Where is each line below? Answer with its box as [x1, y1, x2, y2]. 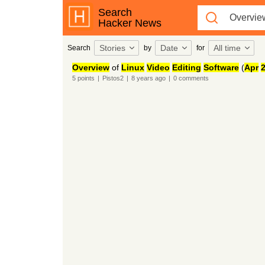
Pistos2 [102, 75, 124, 82]
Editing [172, 63, 201, 72]
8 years [131, 75, 153, 82]
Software [203, 63, 239, 72]
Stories [99, 43, 125, 53]
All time [213, 43, 241, 53]
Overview [72, 63, 109, 72]
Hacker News [98, 17, 161, 29]
